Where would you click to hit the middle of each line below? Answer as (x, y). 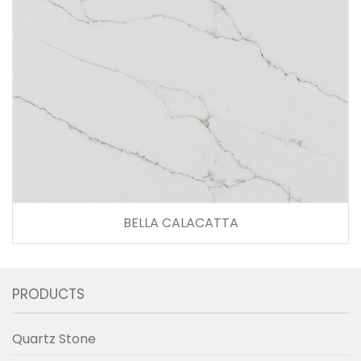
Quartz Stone (54, 338)
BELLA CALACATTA (180, 222)
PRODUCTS (48, 294)
